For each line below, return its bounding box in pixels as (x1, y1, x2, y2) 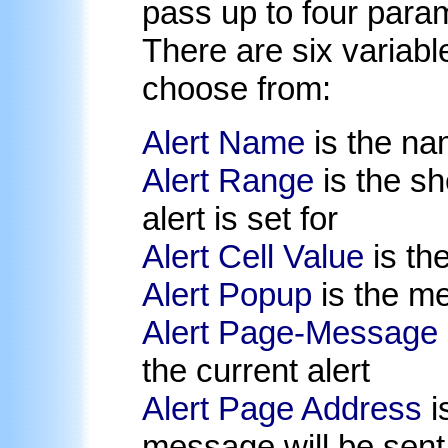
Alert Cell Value (142, 237, 364, 275)
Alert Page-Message (142, 313, 438, 351)
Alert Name (142, 123, 305, 161)
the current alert (142, 351, 370, 389)
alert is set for (142, 199, 338, 237)
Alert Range (142, 161, 314, 199)
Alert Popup (142, 275, 312, 313)
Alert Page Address (142, 389, 422, 427)
